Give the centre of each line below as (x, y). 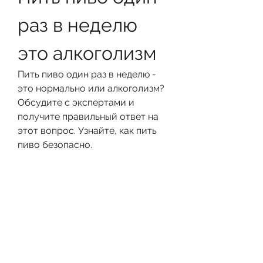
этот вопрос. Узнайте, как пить (87, 131)
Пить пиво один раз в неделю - (87, 74)
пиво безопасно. (55, 145)
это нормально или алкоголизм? (91, 88)
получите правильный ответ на (88, 117)
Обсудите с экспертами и (76, 102)
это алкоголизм (87, 53)
